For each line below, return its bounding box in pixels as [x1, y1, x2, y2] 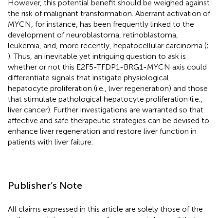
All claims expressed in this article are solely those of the [8, 204, 203, 214]
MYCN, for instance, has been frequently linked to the [8, 19, 194, 29]
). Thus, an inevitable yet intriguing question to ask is [8, 51, 186, 61]
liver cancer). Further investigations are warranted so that [8, 105, 203, 114]
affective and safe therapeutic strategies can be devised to [8, 115, 209, 125]
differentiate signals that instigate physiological [8, 73, 169, 82]
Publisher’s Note [8, 179, 82, 191]
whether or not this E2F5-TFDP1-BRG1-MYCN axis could [8, 62, 207, 72]
